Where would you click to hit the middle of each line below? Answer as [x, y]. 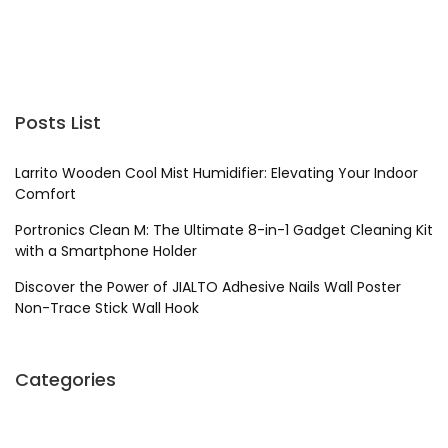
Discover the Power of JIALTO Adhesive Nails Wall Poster [208, 286]
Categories [65, 379]
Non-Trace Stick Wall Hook [107, 307]
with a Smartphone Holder [106, 250]
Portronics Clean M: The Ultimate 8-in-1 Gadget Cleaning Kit [224, 229]
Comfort [45, 193]
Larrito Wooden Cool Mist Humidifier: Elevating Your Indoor [216, 172]
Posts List [58, 122]
